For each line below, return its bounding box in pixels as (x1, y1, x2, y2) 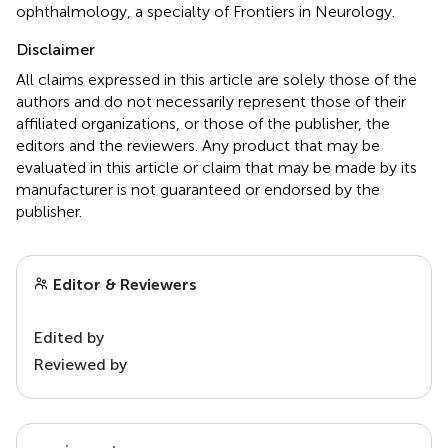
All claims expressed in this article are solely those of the (16, 69, 417, 89)
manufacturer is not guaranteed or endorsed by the (16, 179, 380, 199)
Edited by (33, 327, 104, 347)
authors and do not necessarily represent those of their (16, 91, 406, 111)
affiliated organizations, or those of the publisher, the (16, 113, 390, 133)
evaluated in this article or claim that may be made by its (16, 157, 417, 177)
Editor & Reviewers (49, 274, 197, 294)
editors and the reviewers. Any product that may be (16, 135, 380, 155)
